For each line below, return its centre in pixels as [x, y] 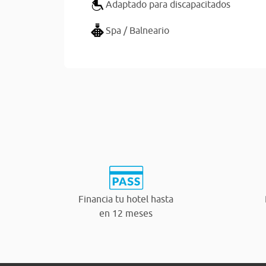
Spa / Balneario [137, 30]
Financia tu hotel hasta [126, 199]
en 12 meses [126, 213]
